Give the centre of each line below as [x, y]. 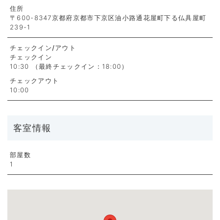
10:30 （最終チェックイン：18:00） [69, 67]
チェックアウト [35, 81]
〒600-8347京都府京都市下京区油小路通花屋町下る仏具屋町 [108, 18]
